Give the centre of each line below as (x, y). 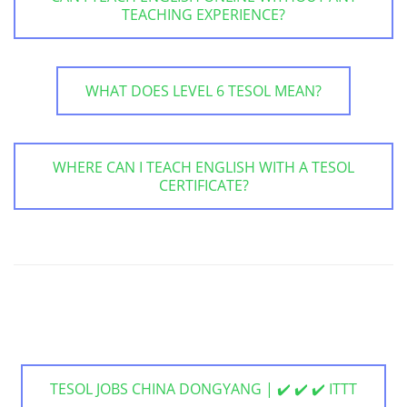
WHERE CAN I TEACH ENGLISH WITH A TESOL (203, 167)
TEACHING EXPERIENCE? (203, 14)
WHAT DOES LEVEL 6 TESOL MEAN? (203, 90)
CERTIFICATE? (203, 185)
